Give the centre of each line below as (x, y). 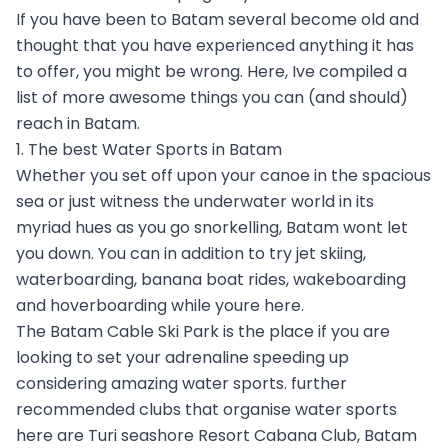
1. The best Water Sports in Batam (149, 149)
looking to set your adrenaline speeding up (182, 357)
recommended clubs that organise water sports (206, 409)
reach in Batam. (78, 123)
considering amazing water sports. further (181, 383)
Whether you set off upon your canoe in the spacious (223, 175)
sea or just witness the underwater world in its (195, 201)
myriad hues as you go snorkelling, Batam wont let (212, 227)
